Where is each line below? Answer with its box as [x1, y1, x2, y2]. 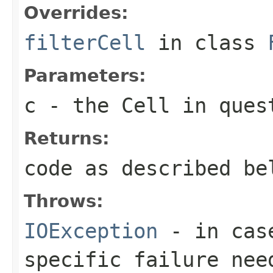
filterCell [24, 30, 146, 55]
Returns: [24, 127, 110, 149]
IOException [24, 218, 158, 243]
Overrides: [24, 2, 129, 23]
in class [146, 30, 268, 55]
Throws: [24, 190, 104, 211]
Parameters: [24, 65, 146, 86]
